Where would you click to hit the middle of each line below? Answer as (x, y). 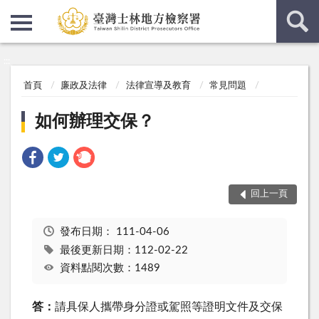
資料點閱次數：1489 (110, 268)
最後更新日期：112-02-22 (124, 250)
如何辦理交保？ (95, 121)
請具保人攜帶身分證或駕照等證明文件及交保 (169, 307)
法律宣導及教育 (158, 86)
